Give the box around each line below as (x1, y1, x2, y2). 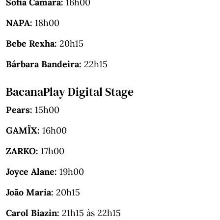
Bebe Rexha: (6, 37, 57, 49)
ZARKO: (6, 145, 38, 157)
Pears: (6, 104, 32, 115)
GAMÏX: (6, 124, 40, 136)
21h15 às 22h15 (59, 207, 121, 219)
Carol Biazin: (6, 207, 59, 219)
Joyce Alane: (6, 165, 57, 177)
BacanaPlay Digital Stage (6, 83, 134, 100)
